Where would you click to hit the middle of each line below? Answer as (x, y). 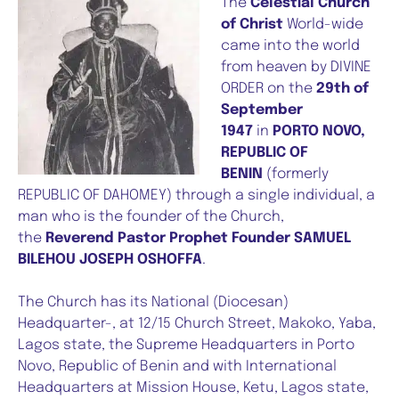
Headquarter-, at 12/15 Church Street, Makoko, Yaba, (197, 324)
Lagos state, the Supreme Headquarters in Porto (186, 346)
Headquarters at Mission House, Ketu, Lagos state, (193, 388)
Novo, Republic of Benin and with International (177, 367)
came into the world (290, 46)
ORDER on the (269, 89)
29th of (342, 89)
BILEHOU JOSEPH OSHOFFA (110, 260)
